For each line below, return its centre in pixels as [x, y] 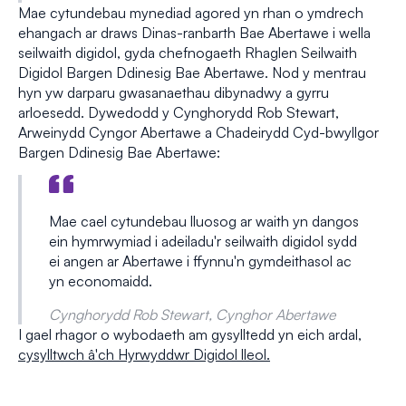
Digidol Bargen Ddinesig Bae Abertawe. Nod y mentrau [192, 72]
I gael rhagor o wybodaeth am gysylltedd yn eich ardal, [190, 334]
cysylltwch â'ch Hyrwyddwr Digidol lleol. [144, 354]
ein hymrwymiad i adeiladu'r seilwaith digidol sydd [203, 241]
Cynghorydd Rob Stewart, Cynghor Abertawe [192, 314]
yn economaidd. [101, 281]
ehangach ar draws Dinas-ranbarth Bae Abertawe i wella [194, 33]
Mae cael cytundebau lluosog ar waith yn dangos [204, 221]
